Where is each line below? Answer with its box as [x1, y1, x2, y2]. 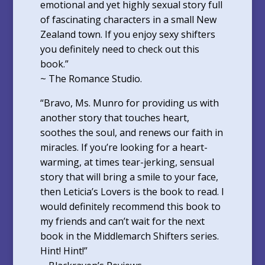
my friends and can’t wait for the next [40, 214, 205, 228]
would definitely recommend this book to [40, 199, 221, 213]
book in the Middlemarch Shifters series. [40, 229, 219, 243]
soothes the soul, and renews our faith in [40, 125, 223, 139]
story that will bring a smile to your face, [40, 170, 218, 183]
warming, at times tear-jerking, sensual [40, 155, 214, 169]
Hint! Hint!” [40, 244, 88, 257]
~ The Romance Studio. [40, 72, 142, 85]
